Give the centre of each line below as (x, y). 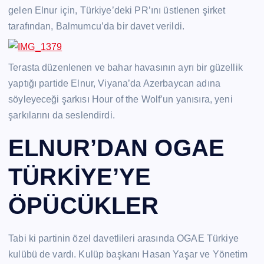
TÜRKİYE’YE (80, 176)
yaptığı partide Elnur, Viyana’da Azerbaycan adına (114, 84)
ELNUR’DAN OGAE (117, 148)
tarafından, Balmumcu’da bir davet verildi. (96, 27)
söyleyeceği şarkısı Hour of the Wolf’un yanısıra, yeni (121, 100)
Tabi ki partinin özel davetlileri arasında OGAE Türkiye (123, 239)
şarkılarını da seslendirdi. (62, 115)
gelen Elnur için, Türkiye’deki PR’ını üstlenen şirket (117, 11)
